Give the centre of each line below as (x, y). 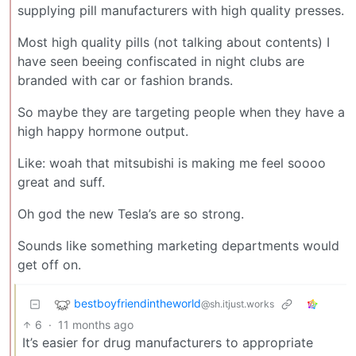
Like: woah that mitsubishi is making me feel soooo (172, 163)
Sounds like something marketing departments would (178, 245)
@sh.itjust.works (238, 304)
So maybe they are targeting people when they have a (181, 112)
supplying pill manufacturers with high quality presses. (181, 10)
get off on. (49, 264)
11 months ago (96, 324)
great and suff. (61, 182)
